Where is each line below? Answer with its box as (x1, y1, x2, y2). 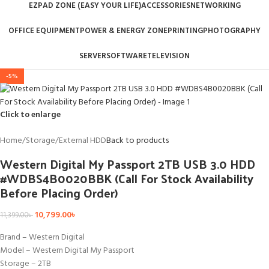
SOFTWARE (106, 49, 147, 62)
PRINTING (168, 24, 203, 37)
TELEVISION (147, 49, 190, 62)
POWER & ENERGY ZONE (80, 24, 168, 37)
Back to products (106, 133, 169, 148)
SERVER (79, 49, 106, 62)
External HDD (59, 133, 106, 148)
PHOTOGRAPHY (203, 24, 261, 37)
